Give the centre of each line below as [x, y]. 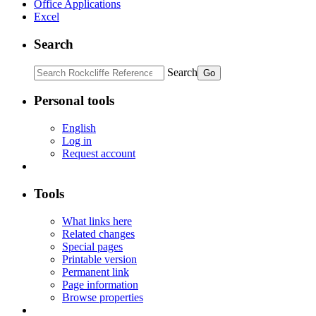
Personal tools [74, 101]
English [79, 128]
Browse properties [103, 297]
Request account [99, 154]
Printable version [99, 259]
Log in [77, 141]
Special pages [92, 246]
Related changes [98, 233]
